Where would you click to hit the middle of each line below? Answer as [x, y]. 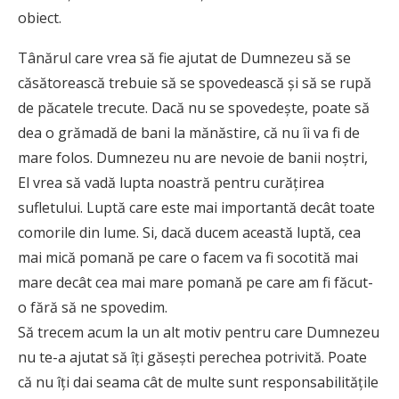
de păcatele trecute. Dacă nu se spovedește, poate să [194, 108]
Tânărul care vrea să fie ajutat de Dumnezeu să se [184, 58]
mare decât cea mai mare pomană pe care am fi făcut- [195, 283]
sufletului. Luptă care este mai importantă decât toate [196, 208]
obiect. [40, 18]
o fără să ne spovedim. [93, 308]
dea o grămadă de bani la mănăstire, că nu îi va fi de [189, 133]
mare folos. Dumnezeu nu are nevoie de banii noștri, [193, 158]
